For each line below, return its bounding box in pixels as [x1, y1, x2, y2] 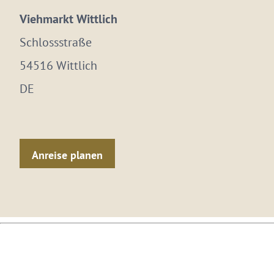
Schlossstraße [20, 34, 92, 50]
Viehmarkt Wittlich [20, 11, 117, 27]
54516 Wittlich [20, 57, 97, 73]
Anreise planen [32, 147, 103, 162]
